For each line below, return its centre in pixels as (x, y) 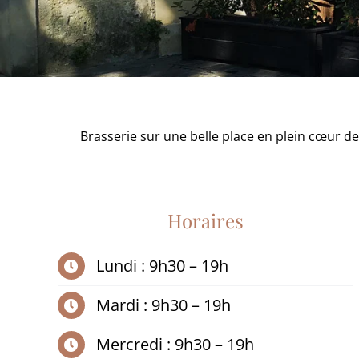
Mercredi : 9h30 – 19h (175, 344)
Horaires (205, 220)
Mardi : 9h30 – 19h (163, 305)
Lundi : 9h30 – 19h (162, 266)
